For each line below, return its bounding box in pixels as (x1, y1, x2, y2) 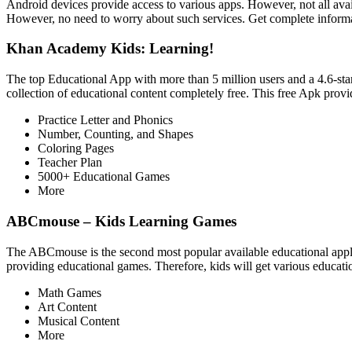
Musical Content (38, 313, 119, 328)
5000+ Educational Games (38, 170, 170, 184)
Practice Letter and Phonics (38, 113, 173, 127)
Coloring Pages (38, 141, 114, 156)
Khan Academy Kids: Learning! (6, 40, 214, 57)
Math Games (38, 285, 101, 299)
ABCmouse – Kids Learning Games (6, 212, 236, 229)
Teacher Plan (38, 156, 102, 170)
